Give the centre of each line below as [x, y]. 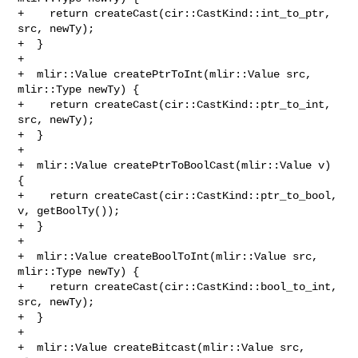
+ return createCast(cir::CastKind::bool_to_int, [178, 286]
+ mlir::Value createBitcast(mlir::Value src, [162, 347]
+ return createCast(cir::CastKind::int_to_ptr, [175, 13]
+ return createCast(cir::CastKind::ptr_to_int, [175, 104]
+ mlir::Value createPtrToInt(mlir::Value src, [165, 74]
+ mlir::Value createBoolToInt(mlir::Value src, [168, 256]
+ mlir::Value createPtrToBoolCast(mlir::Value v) [175, 165]
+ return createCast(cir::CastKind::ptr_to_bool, [178, 195]
